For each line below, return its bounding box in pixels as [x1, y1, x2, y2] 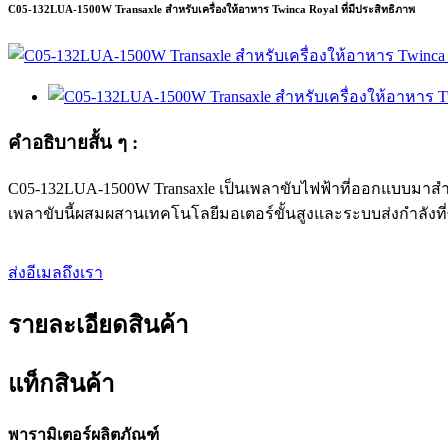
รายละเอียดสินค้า [8, 311, 188, 338]
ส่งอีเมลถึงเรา [8, 263, 103, 281]
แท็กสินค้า [8, 370, 114, 397]
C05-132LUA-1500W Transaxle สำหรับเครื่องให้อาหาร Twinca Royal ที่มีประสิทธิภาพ [8, 3, 415, 16]
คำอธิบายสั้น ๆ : [8, 132, 138, 153]
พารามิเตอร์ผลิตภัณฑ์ [8, 426, 159, 444]
